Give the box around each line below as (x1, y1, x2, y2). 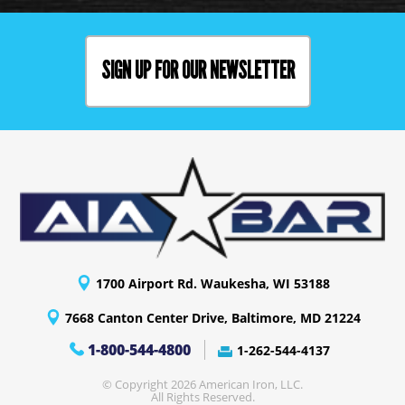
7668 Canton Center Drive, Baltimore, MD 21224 (64, 308, 361, 326)
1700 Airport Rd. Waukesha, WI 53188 (95, 275, 330, 293)
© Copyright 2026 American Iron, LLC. (102, 375, 303, 392)
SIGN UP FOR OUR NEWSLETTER (101, 56, 295, 85)
